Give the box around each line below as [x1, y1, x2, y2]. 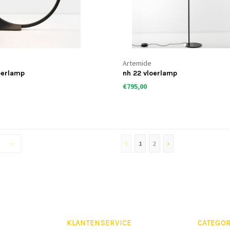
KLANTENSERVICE [66, 218, 132, 228]
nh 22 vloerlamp [122, 69, 177, 78]
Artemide [122, 59, 151, 68]
